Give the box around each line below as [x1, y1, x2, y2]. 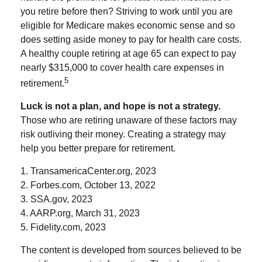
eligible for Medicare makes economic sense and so [20, 20, 235, 30]
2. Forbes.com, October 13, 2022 [20, 180, 156, 191]
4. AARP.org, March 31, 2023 [20, 208, 140, 219]
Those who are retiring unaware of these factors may [20, 115, 237, 126]
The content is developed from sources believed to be [20, 245, 242, 256]
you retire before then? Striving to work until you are [20, 6, 233, 16]
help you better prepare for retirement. [20, 143, 175, 154]
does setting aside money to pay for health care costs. [20, 34, 242, 44]
